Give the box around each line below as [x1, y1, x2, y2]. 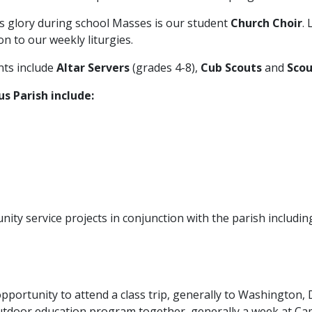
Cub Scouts [201, 60, 262, 75]
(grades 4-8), [130, 60, 201, 75]
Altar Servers [54, 60, 130, 75]
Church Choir [231, 15, 302, 31]
